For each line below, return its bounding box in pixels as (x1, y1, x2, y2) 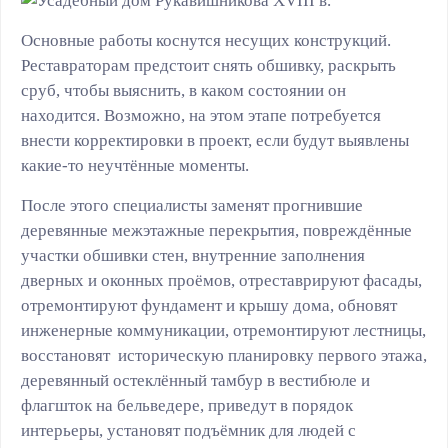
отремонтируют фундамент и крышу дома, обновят (21, 296, 397, 315)
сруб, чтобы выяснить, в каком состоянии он (21, 81, 346, 100)
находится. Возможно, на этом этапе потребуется (21, 106, 381, 125)
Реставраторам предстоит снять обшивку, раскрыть (21, 56, 396, 75)
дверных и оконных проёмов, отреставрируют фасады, (21, 271, 422, 290)
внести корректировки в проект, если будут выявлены (21, 131, 409, 150)
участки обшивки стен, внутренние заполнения (21, 246, 365, 265)
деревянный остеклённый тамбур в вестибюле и (21, 371, 370, 390)
